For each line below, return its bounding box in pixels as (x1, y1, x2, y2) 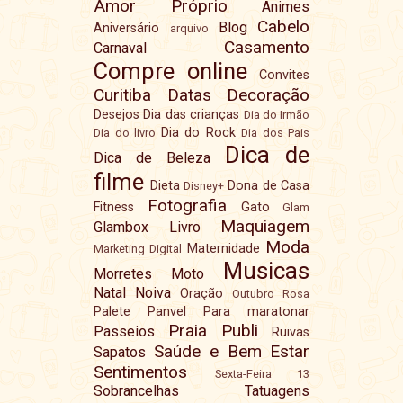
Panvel (148, 303, 187, 319)
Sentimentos (93, 361, 187, 382)
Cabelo (257, 15, 310, 37)
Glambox (93, 218, 148, 236)
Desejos (93, 106, 139, 122)
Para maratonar (203, 303, 310, 319)
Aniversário (93, 20, 159, 36)
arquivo (169, 21, 209, 35)
